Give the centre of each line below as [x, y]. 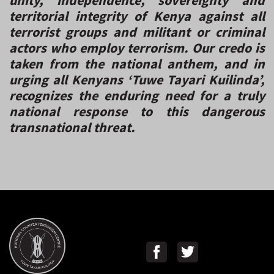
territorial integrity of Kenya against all [137, 16]
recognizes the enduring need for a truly [137, 95]
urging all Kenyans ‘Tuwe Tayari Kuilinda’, [137, 79]
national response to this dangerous [137, 111]
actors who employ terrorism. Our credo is [137, 47]
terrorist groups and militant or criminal [137, 31]
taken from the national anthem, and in [137, 63]
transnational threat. [72, 127]
